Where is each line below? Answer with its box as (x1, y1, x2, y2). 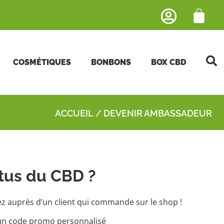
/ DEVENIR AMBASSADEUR (93, 107, 212, 118)
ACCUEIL (55, 107, 93, 118)
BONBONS (90, 57, 131, 67)
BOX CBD (150, 57, 186, 67)
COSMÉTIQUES (12, 57, 71, 67)
